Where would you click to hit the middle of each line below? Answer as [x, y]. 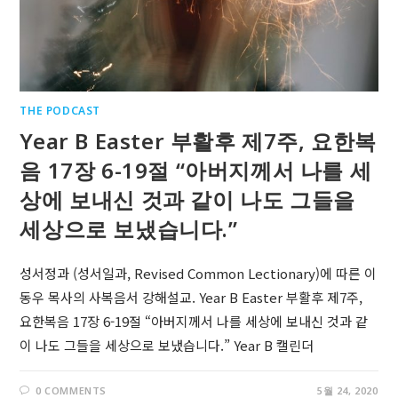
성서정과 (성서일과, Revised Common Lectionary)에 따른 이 [199, 274]
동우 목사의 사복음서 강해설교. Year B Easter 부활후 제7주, [191, 298]
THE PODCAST [60, 111]
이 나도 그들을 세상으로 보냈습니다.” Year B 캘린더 [167, 346]
